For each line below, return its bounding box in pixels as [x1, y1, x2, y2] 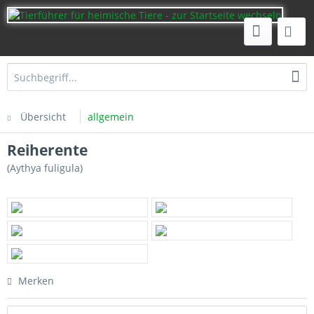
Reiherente [7, 140, 88, 160]
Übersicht [20, 110, 66, 123]
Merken [18, 274, 54, 287]
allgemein [88, 110, 134, 123]
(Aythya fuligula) [7, 161, 83, 175]
